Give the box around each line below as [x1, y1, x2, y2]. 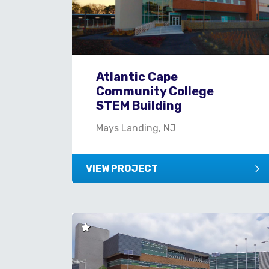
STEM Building [96, 98, 182, 113]
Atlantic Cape [96, 69, 178, 84]
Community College [96, 83, 214, 98]
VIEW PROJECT [86, 162, 158, 174]
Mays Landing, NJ [96, 122, 176, 134]
